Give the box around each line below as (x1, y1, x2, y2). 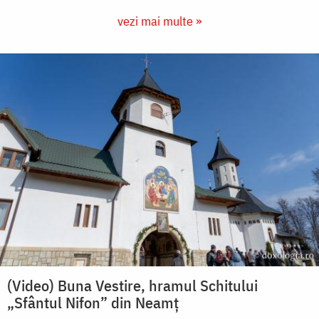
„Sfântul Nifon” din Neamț (7, 291, 179, 313)
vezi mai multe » (117, 13, 202, 30)
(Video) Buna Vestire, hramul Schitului (7, 274, 258, 296)
